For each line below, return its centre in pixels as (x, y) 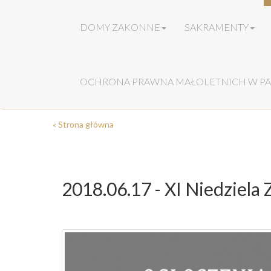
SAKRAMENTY (217, 27)
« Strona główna (83, 124)
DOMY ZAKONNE (120, 27)
